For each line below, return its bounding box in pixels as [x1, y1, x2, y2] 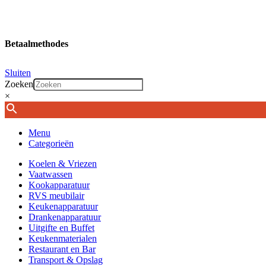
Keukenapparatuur [28, 201, 98, 211]
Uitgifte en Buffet [28, 222, 94, 233]
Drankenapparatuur [28, 211, 101, 222]
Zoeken [5, 78, 33, 89]
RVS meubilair [28, 190, 84, 201]
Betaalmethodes [5, 38, 68, 49]
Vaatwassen [28, 169, 72, 179]
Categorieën [28, 138, 74, 148]
